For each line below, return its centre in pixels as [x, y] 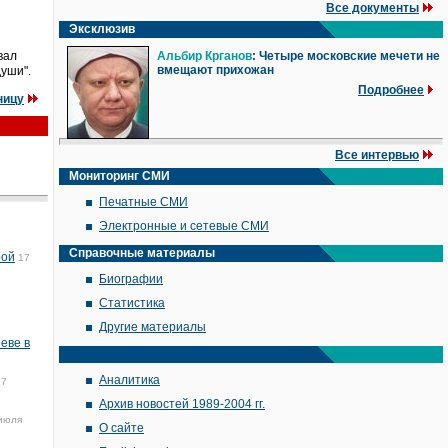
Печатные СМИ [143, 202]
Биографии [131, 279]
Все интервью [377, 155]
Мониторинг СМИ [119, 176]
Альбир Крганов [204, 56]
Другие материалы [152, 327]
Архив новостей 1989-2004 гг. [182, 404]
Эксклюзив [102, 29]
